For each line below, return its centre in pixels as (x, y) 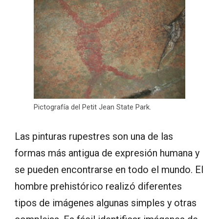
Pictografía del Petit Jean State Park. (92, 107)
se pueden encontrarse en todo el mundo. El (109, 170)
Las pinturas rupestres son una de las (94, 137)
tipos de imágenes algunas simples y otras (106, 203)
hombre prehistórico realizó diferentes (98, 186)
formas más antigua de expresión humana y (107, 153)
